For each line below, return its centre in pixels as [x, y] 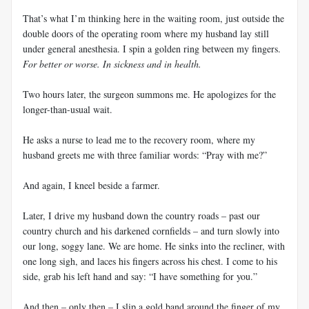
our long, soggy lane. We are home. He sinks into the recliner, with [154, 246]
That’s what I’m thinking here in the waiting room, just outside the [153, 18]
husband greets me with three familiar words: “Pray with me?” [145, 154]
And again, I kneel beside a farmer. [91, 185]
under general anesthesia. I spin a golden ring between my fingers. [152, 48]
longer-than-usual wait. [68, 109]
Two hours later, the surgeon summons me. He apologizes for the [149, 94]
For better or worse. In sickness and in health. [112, 63]
